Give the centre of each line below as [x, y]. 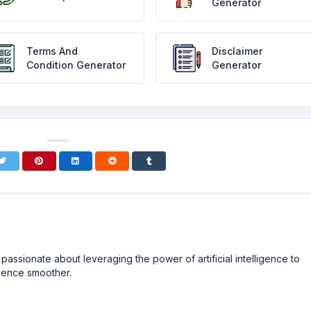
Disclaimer [237, 51]
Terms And [52, 51]
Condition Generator [76, 65]
